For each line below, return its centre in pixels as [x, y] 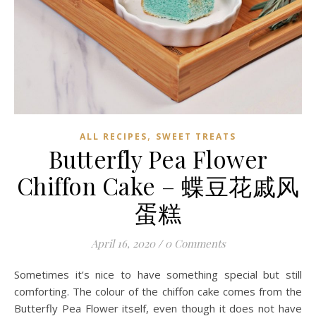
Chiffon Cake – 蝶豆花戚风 [158, 186]
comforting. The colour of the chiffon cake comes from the [158, 291]
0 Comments [195, 243]
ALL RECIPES [114, 136]
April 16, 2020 [123, 243]
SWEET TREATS [196, 136]
